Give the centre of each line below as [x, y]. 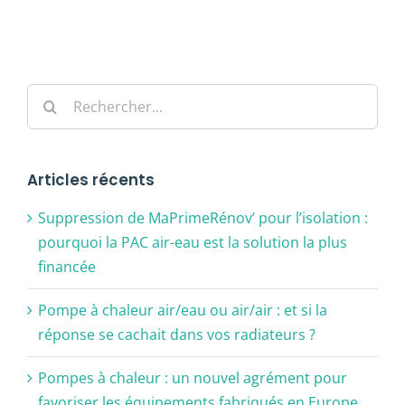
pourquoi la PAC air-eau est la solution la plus [193, 242]
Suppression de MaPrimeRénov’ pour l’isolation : [203, 217]
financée [67, 266]
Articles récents [91, 179]
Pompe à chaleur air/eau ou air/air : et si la [183, 310]
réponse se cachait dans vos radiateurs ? [177, 334]
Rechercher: [67, 94]
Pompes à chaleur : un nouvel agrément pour [193, 377]
